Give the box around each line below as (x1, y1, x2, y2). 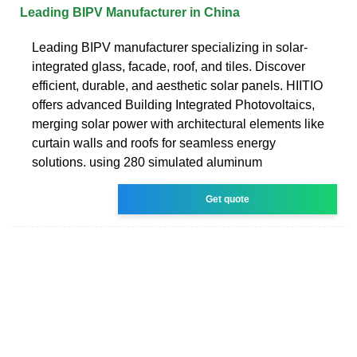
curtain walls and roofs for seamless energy (32, 135, 276, 150)
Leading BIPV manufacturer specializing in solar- (32, 40, 308, 54)
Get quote (206, 193, 250, 205)
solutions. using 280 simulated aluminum (32, 155, 262, 169)
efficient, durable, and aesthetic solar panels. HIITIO (32, 78, 323, 92)
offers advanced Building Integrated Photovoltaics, (32, 97, 315, 112)
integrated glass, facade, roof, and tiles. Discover (32, 59, 305, 73)
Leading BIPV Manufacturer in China (20, 5, 240, 19)
